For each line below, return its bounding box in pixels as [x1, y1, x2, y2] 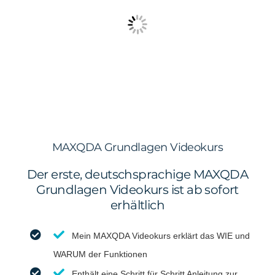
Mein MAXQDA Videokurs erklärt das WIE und [72, 230, 250, 241]
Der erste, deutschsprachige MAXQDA [26, 166, 249, 182]
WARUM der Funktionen [53, 249, 147, 259]
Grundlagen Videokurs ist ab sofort [36, 182, 239, 197]
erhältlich [110, 197, 165, 212]
